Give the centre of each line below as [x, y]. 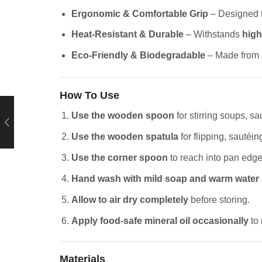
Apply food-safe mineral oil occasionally [160, 220]
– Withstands [213, 35]
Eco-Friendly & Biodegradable [138, 56]
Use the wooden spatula [125, 137]
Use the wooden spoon [123, 116]
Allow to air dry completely [130, 199]
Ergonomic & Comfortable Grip [140, 13]
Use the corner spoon [120, 157]
